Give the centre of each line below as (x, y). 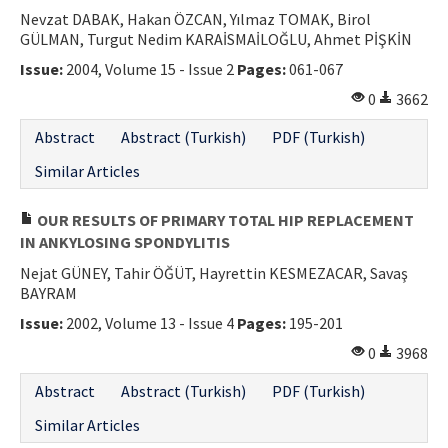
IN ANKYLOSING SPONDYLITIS (125, 241)
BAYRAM (48, 292)
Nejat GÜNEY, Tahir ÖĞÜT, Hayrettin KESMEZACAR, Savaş (214, 272)
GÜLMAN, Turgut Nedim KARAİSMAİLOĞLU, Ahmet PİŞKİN (216, 38)
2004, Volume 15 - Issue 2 (150, 68)
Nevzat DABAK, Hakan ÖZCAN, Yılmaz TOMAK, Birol (195, 18)
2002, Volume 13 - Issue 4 (150, 322)
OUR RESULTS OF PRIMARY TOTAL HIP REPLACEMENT (224, 219)
